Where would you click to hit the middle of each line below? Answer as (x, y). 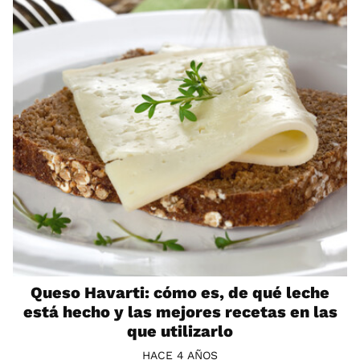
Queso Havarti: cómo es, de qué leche (180, 293)
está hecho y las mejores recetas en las (180, 312)
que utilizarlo (180, 331)
